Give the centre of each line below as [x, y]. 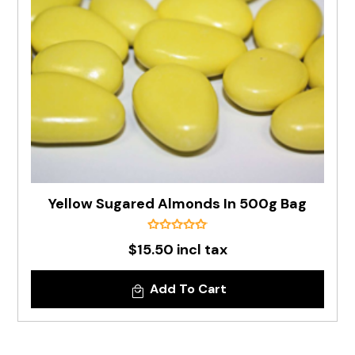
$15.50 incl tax [177, 250]
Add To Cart [188, 289]
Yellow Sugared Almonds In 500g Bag [177, 204]
